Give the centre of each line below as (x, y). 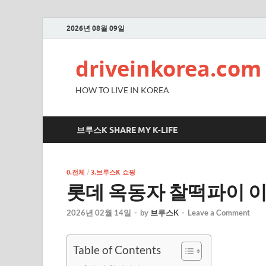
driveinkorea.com (168, 69)
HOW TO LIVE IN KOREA (122, 90)
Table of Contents (117, 250)
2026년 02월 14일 (99, 213)
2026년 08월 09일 (96, 28)
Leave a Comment (219, 213)
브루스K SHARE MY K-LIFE (127, 130)
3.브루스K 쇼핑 (113, 172)
